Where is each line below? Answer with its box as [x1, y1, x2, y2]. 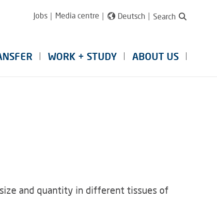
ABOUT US [132, 50, 179, 62]
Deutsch [118, 11, 145, 20]
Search [153, 12, 176, 21]
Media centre [55, 11, 99, 20]
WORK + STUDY [48, 50, 117, 62]
